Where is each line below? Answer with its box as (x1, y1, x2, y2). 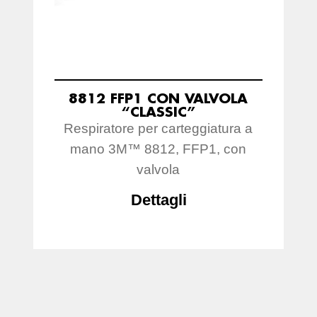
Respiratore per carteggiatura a (64, 120, 253, 136)
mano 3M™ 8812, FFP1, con (70, 141, 247, 156)
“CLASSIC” (121, 102, 195, 120)
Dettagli (130, 190, 187, 209)
